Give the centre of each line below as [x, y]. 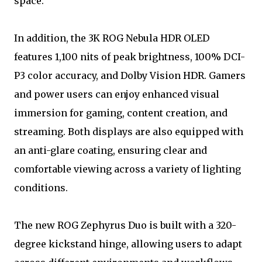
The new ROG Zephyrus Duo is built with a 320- [125, 225]
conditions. [41, 187]
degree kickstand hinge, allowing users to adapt [128, 244]
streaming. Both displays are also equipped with [129, 131]
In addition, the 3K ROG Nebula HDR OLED [112, 38]
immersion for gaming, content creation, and [121, 113]
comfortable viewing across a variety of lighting [127, 169]
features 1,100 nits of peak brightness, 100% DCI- [130, 56]
